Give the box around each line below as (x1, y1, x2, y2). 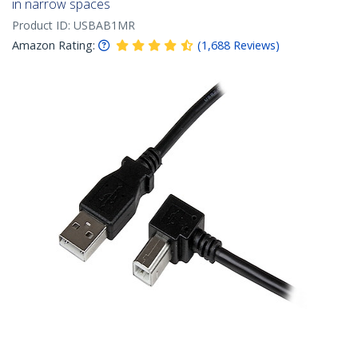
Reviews (233, 38, 276, 53)
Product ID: (12, 18, 74, 33)
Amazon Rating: (12, 38, 95, 53)
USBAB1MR (74, 18, 135, 33)
